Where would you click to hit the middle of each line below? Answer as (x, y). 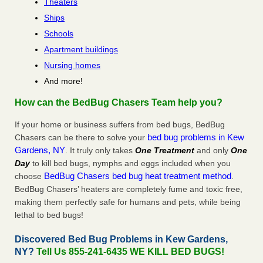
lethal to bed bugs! (49, 215)
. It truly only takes (100, 151)
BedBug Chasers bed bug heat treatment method (138, 176)
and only (213, 151)
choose (29, 176)
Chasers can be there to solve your (81, 138)
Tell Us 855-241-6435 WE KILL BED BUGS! (130, 252)
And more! (63, 81)
